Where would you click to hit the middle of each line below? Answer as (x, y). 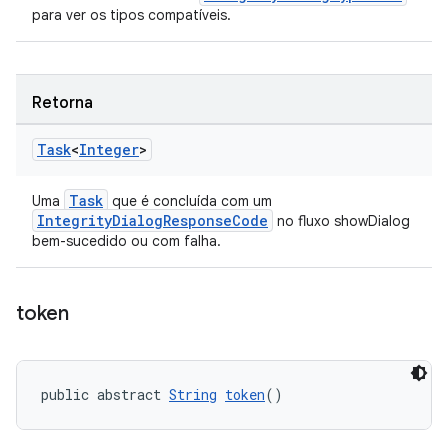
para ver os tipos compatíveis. (131, 15)
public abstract (105, 394)
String (193, 394)
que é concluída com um (190, 201)
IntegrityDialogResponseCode (152, 220)
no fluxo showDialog (341, 221)
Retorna (62, 103)
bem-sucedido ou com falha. (126, 241)
